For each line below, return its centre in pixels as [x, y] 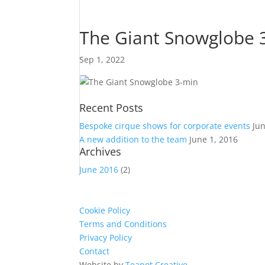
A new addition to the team [133, 139]
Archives [101, 151]
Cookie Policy [105, 210]
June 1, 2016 [214, 139]
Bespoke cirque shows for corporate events [165, 126]
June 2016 [99, 169]
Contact [95, 251]
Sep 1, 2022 [102, 59]
